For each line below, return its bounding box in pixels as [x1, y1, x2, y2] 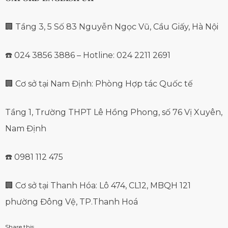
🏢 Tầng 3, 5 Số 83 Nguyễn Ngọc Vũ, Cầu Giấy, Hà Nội [5, 22, 218, 32]
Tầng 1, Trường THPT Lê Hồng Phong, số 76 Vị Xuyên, [5, 107, 222, 118]
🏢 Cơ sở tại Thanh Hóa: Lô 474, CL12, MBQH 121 [5, 181, 191, 191]
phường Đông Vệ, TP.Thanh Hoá [5, 197, 138, 207]
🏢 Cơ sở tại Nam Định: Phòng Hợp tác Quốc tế [5, 79, 193, 89]
